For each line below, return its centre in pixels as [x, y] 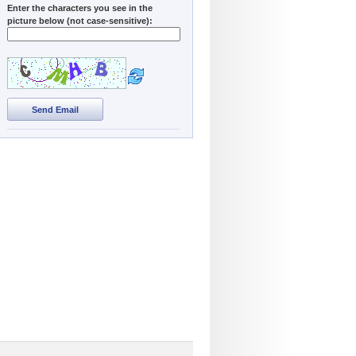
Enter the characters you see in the [80, 8]
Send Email [55, 109]
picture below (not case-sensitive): [80, 20]
